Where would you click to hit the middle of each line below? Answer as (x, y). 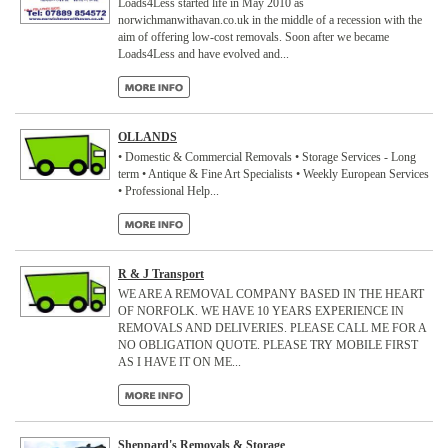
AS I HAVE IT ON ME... (179, 362)
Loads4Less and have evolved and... (203, 54)
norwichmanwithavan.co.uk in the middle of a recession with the (270, 20)
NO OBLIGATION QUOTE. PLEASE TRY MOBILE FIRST (268, 345)
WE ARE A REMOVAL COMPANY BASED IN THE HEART (271, 294)
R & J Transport (161, 274)
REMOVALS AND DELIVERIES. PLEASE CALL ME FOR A (272, 328)
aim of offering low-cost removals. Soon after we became (253, 37)
